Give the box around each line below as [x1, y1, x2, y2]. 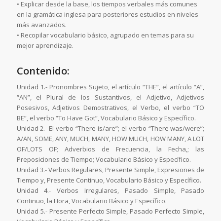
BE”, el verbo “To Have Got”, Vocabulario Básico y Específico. [16, 113, 196, 123]
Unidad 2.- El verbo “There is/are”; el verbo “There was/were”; [16, 124, 205, 133]
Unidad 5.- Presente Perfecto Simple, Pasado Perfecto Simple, [16, 207, 205, 216]
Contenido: [16, 64, 70, 78]
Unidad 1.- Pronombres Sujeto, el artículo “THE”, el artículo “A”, [16, 82, 205, 92]
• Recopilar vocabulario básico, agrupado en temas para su [16, 31, 194, 40]
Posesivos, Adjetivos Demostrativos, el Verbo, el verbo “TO [16, 103, 205, 112]
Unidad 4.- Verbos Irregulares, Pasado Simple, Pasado [16, 186, 205, 195]
